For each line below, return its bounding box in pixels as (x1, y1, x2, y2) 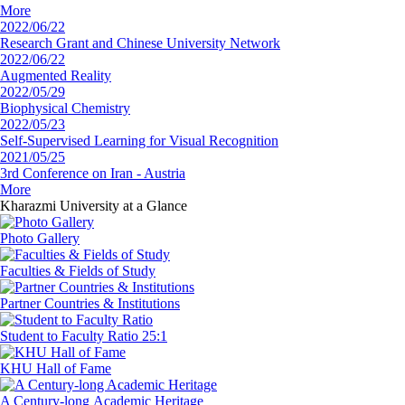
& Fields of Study (54, 263, 155, 278)
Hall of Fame (36, 361, 111, 376)
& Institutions (103, 296, 180, 311)
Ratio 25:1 (108, 328, 167, 344)
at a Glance (119, 198, 187, 213)
